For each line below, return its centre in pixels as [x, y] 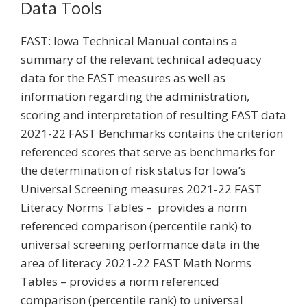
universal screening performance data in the [140, 244]
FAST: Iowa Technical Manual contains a [129, 41]
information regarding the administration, [135, 96]
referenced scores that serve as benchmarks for [148, 152]
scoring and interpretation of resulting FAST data [153, 115]
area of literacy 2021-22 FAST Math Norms [136, 263]
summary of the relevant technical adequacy [141, 59]
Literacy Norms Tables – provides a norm [134, 207]
